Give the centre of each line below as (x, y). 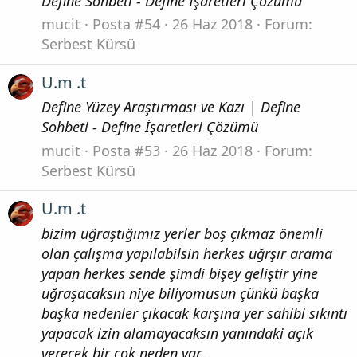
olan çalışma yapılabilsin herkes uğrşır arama (187, 253)
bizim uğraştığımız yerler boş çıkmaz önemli (182, 233)
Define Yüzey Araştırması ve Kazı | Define (171, 107)
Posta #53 (126, 150)
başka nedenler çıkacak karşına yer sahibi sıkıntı (194, 313)
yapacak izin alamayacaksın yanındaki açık (177, 333)
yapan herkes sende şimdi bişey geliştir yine (180, 273)
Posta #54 (126, 24)
